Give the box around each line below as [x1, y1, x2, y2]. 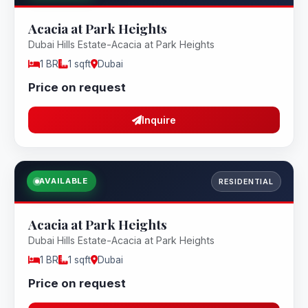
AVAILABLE [39, 176, 89, 186]
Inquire [142, 114, 176, 126]
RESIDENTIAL [219, 176, 274, 186]
